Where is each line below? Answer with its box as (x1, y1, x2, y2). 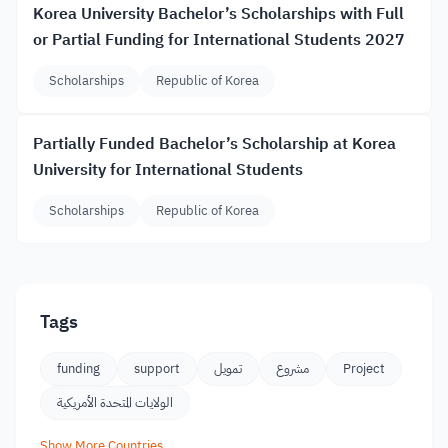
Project (343, 359, 385, 378)
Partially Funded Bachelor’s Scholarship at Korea (33, 132, 396, 156)
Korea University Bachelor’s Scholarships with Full (33, 2, 404, 26)
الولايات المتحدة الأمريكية (57, 393, 173, 412)
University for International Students (33, 158, 303, 182)
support (134, 359, 180, 378)
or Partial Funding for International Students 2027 (33, 28, 405, 52)
